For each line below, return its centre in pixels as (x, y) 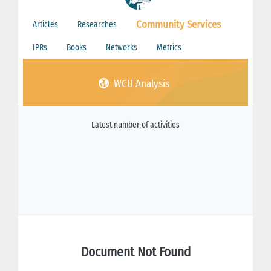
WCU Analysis (140, 83)
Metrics (169, 47)
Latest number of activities (135, 125)
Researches (97, 24)
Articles (45, 24)
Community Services (178, 24)
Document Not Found (135, 252)
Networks (122, 47)
